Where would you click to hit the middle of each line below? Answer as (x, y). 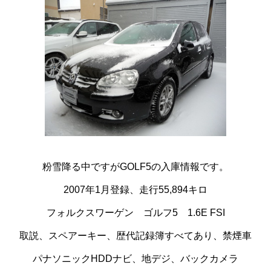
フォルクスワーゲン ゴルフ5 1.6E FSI (135, 213)
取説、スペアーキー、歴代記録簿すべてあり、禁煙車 (135, 236)
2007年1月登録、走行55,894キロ (135, 190)
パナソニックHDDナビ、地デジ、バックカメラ (135, 259)
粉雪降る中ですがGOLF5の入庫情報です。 (135, 167)
